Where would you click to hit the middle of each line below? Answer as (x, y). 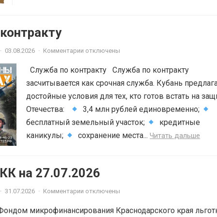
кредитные (178, 122)
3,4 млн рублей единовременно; (140, 109)
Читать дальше (175, 136)
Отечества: (48, 109)
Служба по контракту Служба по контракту (108, 70)
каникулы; (46, 135)
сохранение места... (112, 135)
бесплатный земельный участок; (86, 122)
